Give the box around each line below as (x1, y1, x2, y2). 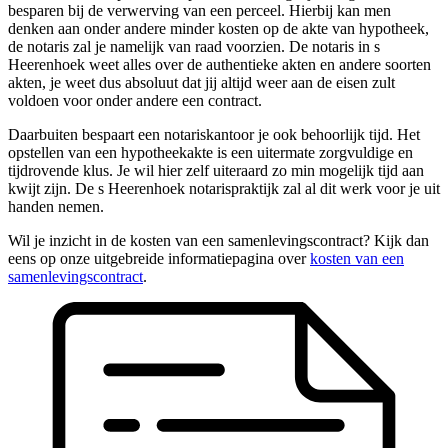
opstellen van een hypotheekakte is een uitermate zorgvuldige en (8, 143, 413, 161)
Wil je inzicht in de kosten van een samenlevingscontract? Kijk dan (8, 231, 429, 249)
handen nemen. (8, 197, 104, 215)
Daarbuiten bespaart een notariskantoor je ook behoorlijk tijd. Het (8, 125, 420, 143)
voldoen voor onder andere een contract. (8, 91, 262, 109)
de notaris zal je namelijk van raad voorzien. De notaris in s (8, 37, 380, 55)
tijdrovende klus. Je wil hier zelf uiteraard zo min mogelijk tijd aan (8, 161, 424, 179)
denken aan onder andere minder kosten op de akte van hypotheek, (8, 19, 429, 37)
